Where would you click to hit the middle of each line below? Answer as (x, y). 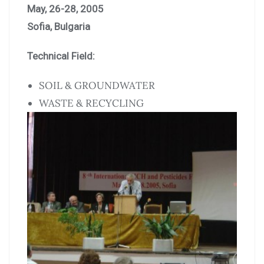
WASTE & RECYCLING (91, 103)
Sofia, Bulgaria (59, 26)
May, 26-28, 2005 (65, 9)
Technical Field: (61, 56)
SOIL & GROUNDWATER (97, 85)
